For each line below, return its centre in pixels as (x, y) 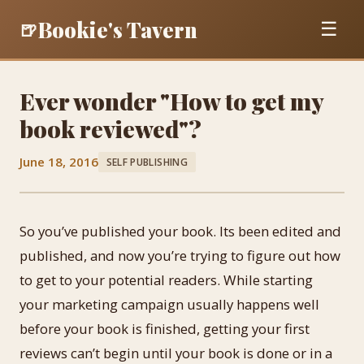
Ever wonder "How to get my (171, 101)
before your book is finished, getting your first (165, 329)
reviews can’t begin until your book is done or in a (176, 353)
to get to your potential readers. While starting (166, 280)
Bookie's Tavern (117, 29)
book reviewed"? (110, 128)
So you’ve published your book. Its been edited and (180, 231)
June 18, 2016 (59, 162)
